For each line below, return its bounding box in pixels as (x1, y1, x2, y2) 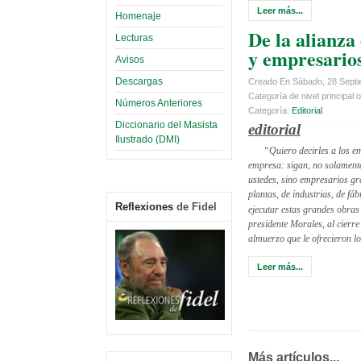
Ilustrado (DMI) (115, 133, 180, 145)
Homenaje (115, 10, 161, 22)
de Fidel (173, 200, 217, 213)
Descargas (115, 75, 163, 87)
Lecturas (115, 31, 153, 44)
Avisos (115, 53, 144, 65)
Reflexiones (115, 200, 173, 213)
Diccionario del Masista (115, 118, 218, 131)
